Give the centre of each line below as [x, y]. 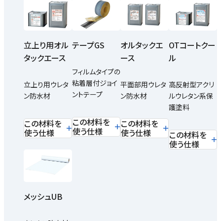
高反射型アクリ [191, 85]
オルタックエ [142, 45]
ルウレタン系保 [191, 96]
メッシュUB [43, 196]
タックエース [45, 58]
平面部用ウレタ [143, 85]
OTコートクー [192, 45]
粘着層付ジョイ [95, 83]
